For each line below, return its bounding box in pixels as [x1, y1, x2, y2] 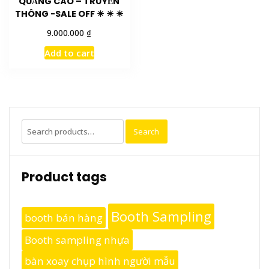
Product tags [22, 168, 107, 186]
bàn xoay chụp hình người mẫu [25, 254, 175, 268]
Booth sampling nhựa [25, 233, 130, 247]
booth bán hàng [25, 211, 103, 225]
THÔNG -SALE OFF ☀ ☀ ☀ [14, 8, 124, 20]
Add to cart [44, 47, 94, 59]
